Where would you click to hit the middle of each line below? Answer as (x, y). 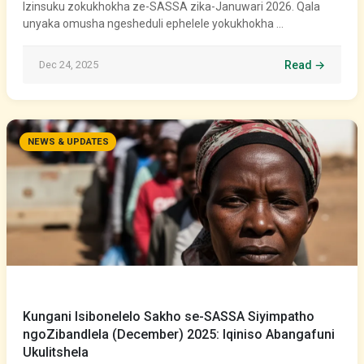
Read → (305, 65)
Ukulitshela (56, 352)
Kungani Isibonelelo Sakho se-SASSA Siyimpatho (169, 316)
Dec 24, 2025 (69, 65)
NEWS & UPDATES (68, 142)
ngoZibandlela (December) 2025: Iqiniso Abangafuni (179, 334)
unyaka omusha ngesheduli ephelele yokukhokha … (153, 24)
